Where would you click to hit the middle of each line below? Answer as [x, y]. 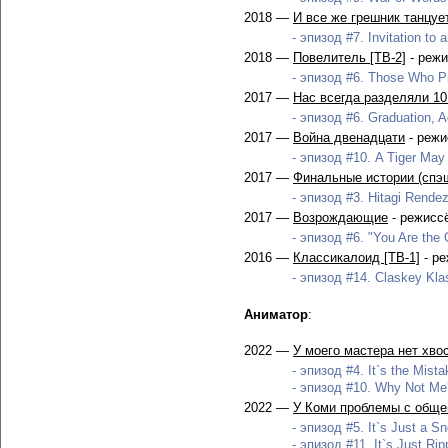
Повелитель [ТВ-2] [349, 57]
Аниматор [276, 314]
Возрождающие [340, 217]
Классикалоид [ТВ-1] [356, 257]
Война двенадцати [349, 137]
